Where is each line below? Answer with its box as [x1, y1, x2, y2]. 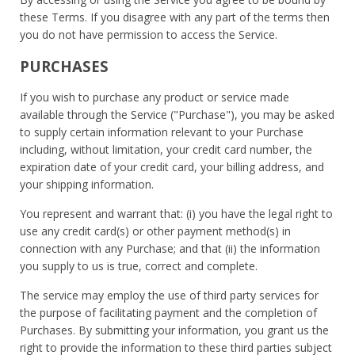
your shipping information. [20, 176, 154, 192]
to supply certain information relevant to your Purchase [20, 124, 303, 139]
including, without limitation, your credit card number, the [20, 141, 312, 157]
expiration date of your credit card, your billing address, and [20, 158, 324, 174]
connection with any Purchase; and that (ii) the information [20, 240, 320, 256]
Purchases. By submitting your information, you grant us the [20, 322, 329, 338]
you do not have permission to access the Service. [20, 26, 277, 42]
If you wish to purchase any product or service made [20, 89, 289, 105]
